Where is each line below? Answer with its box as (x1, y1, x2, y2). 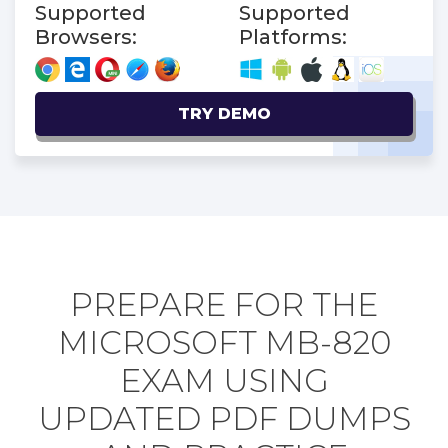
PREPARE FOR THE (70, 284, 378, 324)
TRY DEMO (177, 103, 271, 123)
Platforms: (239, 24, 347, 49)
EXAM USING (119, 360, 329, 400)
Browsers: (35, 24, 137, 49)
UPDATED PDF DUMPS (37, 398, 411, 438)
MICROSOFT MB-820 (57, 322, 391, 362)
